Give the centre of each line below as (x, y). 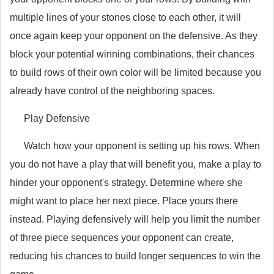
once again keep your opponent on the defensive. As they (134, 36)
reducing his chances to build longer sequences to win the (135, 256)
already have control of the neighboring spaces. (112, 91)
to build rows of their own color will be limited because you (135, 72)
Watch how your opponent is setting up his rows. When (142, 146)
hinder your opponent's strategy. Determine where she (126, 183)
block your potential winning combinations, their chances (132, 54)
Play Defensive (57, 118)
